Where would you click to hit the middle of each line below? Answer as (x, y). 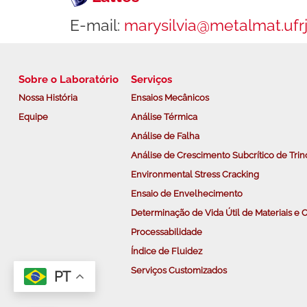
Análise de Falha (165, 136)
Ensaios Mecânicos (170, 97)
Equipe (33, 116)
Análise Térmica (164, 116)
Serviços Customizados (179, 270)
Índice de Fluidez (167, 251)
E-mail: (97, 25)
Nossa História (48, 97)
